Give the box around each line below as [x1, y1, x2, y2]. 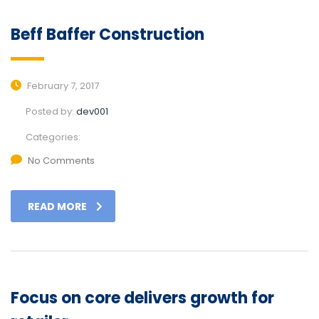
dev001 [76, 105, 108, 119]
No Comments [28, 154, 95, 168]
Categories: [26, 130, 80, 145]
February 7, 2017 [25, 79, 99, 93]
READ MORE [28, 199, 87, 214]
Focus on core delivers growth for [11, 287, 274, 310]
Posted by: [26, 105, 76, 119]
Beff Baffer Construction [11, 23, 204, 46]
